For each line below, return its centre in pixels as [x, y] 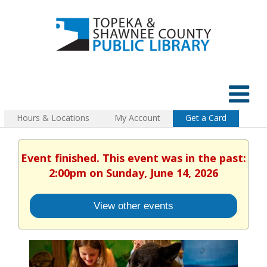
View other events [133, 206]
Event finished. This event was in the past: [133, 158]
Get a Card [206, 117]
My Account [137, 117]
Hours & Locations [53, 117]
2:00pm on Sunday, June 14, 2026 [133, 173]
